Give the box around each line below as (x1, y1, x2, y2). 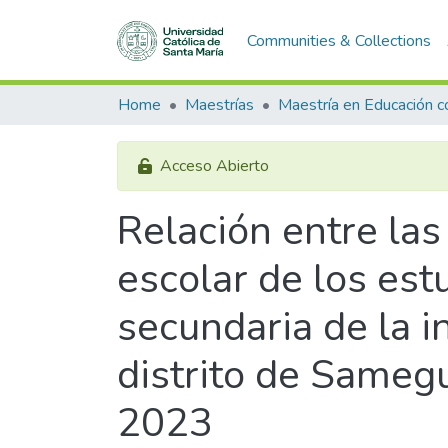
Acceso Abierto (160, 155, 269, 177)
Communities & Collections (246, 29, 431, 52)
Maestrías (185, 94, 254, 116)
